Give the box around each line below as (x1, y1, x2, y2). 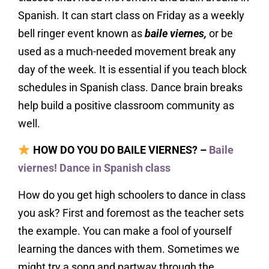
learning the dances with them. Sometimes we (18, 242, 240, 255)
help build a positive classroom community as (18, 99, 234, 112)
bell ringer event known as (18, 27, 145, 40)
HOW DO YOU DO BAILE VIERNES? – (30, 144, 209, 157)
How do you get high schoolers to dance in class (18, 188, 246, 201)
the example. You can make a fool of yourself (18, 224, 232, 237)
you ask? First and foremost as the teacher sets (18, 206, 244, 219)
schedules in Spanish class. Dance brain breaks (18, 81, 243, 94)
